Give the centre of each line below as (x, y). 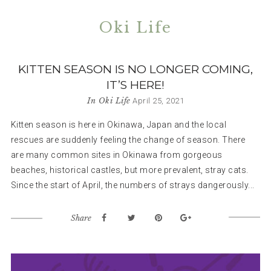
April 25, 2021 (158, 100)
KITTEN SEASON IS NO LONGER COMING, (135, 69)
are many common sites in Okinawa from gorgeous (116, 155)
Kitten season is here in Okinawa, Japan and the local (119, 124)
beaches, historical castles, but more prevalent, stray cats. (129, 170)
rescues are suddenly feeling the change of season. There (128, 139)
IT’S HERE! (135, 85)
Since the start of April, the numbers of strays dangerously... (132, 185)
